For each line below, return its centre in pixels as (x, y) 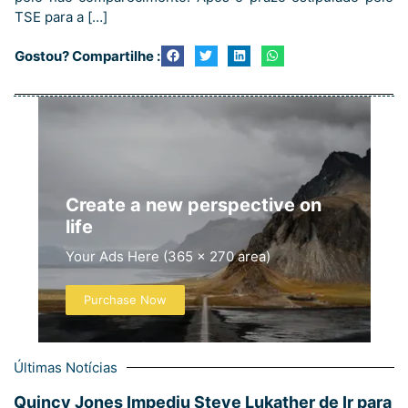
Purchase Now (125, 299)
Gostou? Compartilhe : (87, 56)
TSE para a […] (61, 17)
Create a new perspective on (193, 204)
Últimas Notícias (66, 367)
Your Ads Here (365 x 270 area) (168, 256)
